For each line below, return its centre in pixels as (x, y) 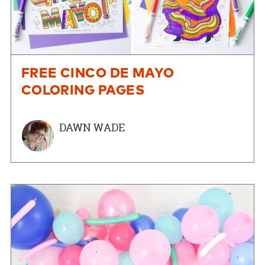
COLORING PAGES (83, 91)
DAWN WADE (92, 127)
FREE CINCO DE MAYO (98, 73)
